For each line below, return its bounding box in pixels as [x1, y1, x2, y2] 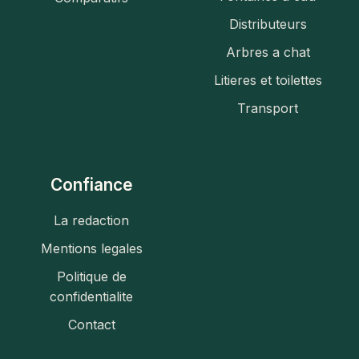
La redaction [54, 212, 129, 228]
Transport [237, 100, 298, 116]
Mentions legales [40, 240, 143, 256]
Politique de [56, 268, 127, 284]
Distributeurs [228, 16, 307, 32]
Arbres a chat [225, 44, 310, 60]
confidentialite [50, 288, 133, 305]
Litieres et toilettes [213, 72, 322, 88]
